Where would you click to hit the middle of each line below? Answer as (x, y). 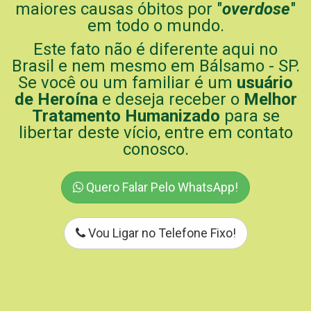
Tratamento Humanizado (126, 116)
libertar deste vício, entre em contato (155, 133)
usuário (265, 83)
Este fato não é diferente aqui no (155, 49)
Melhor (270, 99)
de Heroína (56, 99)
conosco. (155, 149)
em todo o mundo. (155, 26)
